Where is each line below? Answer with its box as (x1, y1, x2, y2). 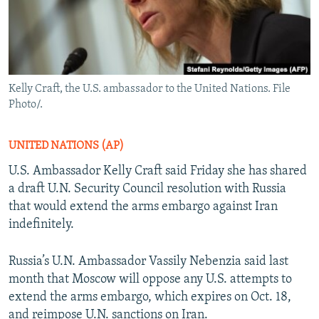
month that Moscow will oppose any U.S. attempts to (9, 273, 292, 287)
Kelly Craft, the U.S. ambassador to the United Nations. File (9, 83, 291, 95)
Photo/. (9, 99, 43, 111)
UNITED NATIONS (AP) (9, 140, 124, 152)
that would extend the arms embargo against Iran (9, 200, 278, 214)
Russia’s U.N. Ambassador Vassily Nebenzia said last (9, 255, 288, 269)
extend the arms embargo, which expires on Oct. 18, (9, 291, 291, 305)
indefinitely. (9, 218, 74, 232)
